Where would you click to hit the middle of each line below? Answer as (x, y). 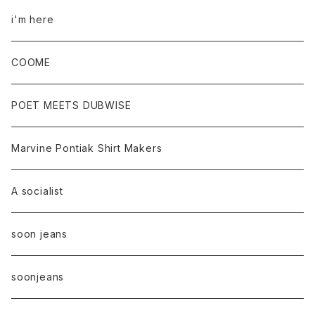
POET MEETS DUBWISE (71, 105)
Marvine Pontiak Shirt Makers (87, 148)
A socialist (37, 191)
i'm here (33, 19)
